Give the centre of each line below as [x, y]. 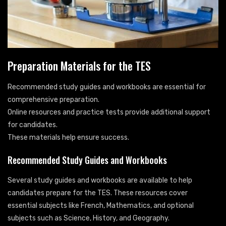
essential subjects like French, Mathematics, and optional [101, 205]
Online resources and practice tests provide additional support [109, 112]
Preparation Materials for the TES [79, 65]
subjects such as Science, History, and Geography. [89, 218]
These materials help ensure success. [68, 137]
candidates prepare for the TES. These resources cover [98, 193]
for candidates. [33, 125]
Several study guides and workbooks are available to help [100, 180]
